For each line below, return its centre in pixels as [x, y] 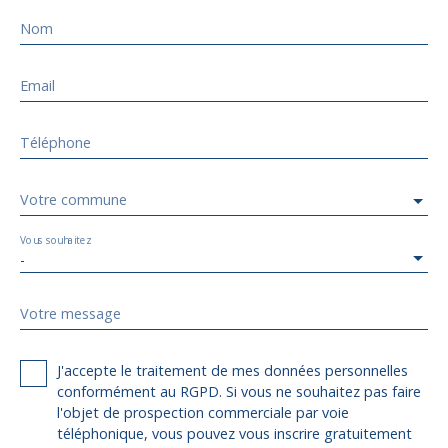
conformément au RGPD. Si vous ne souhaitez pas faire [239, 391]
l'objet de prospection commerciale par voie [203, 412]
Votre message [70, 313]
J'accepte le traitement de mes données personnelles [232, 370]
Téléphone [55, 142]
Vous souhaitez [55, 239]
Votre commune [73, 199]
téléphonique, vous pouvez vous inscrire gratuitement [234, 433]
